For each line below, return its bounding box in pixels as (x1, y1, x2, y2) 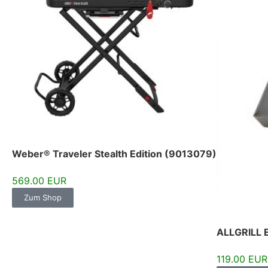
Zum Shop (24, 193, 62, 202)
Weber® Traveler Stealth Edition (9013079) (12, 148, 217, 160)
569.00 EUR (12, 175, 66, 187)
